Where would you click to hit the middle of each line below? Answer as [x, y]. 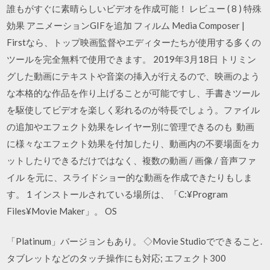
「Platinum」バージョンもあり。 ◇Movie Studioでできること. [135, 241]
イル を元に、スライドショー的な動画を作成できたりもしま [130, 177]
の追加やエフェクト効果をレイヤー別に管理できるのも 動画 [131, 126]
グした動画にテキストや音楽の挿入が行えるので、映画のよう [133, 76]
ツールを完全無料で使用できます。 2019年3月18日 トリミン [132, 59]
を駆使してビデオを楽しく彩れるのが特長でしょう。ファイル [133, 109]
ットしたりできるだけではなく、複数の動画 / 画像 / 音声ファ [132, 160]
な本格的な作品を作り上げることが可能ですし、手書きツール [133, 93]
